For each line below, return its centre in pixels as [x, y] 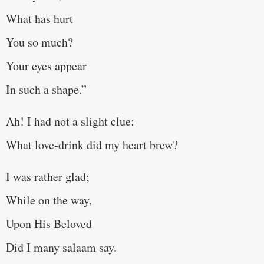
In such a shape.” [46, 89]
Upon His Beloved [49, 224]
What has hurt [39, 18]
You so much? [39, 42]
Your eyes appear [46, 65]
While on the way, [49, 200]
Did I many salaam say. [61, 247]
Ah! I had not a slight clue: [70, 121]
